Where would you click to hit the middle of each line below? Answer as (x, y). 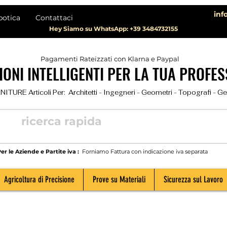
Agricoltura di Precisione (39, 180)
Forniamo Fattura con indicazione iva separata (144, 152)
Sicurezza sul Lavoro (193, 180)
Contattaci (54, 18)
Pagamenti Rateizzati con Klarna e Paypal (110, 59)
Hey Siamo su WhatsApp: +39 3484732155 (113, 29)
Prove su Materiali (119, 180)
